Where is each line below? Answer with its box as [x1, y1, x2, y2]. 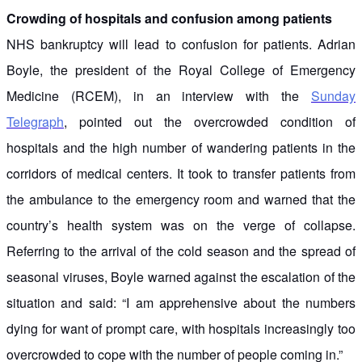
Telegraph [6, 112, 64, 131]
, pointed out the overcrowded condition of [64, 112, 356, 131]
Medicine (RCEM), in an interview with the [6, 86, 311, 105]
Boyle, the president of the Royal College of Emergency [6, 60, 356, 79]
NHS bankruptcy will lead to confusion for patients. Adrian [6, 34, 356, 53]
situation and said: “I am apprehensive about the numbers [6, 293, 356, 312]
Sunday [311, 86, 356, 105]
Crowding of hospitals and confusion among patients [6, 8, 332, 27]
